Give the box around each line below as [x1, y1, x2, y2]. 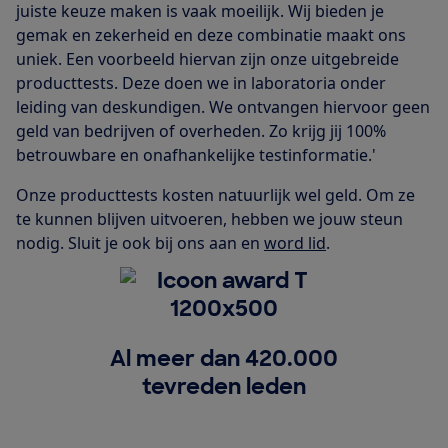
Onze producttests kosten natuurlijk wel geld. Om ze [16, 184, 415, 207]
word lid [264, 232, 326, 255]
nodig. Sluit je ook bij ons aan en [16, 232, 264, 255]
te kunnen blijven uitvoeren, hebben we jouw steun [16, 208, 403, 231]
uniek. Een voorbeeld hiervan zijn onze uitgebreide [16, 48, 399, 71]
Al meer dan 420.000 [110, 344, 338, 374]
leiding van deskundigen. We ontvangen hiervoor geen [16, 96, 430, 119]
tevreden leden [142, 372, 306, 402]
